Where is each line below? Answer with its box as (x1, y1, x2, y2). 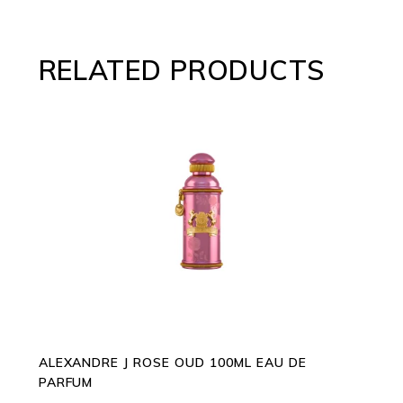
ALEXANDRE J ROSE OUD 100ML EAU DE (38, 354, 307, 372)
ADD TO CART (155, 204, 247, 219)
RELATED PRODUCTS (38, 53, 325, 88)
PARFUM (38, 374, 94, 391)
